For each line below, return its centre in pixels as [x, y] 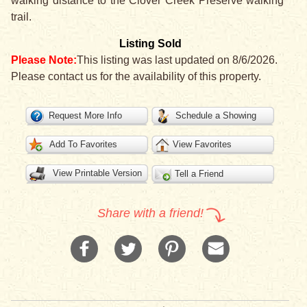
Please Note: [44, 60]
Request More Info [86, 116]
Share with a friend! [150, 213]
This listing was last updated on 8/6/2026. [177, 60]
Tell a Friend [199, 174]
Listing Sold [150, 44]
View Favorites [202, 145]
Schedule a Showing [216, 116]
